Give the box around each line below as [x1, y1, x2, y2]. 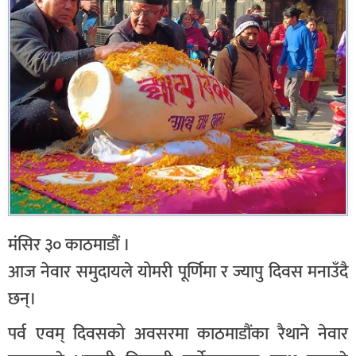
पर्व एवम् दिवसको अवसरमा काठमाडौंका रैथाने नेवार [8, 319, 348, 349]
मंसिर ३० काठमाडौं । [8, 230, 130, 260]
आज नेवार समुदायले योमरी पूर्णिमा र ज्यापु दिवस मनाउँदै [8, 257, 348, 287]
